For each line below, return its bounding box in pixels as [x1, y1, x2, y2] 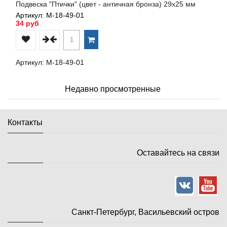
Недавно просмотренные [65, 84, 161, 93]
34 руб [16, 19, 39, 27]
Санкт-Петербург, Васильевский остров [71, 207, 219, 216]
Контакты [8, 118, 43, 127]
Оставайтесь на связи [137, 148, 219, 157]
